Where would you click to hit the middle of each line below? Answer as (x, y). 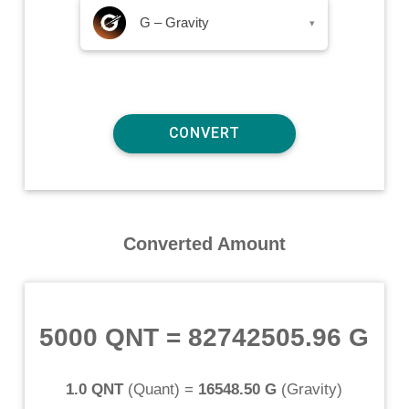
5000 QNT (100, 337)
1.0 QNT (95, 389)
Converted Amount (204, 243)
